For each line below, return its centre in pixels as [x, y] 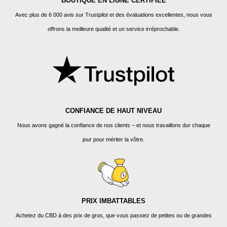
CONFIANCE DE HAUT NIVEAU [113, 110]
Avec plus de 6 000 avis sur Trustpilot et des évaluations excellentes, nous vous [113, 14]
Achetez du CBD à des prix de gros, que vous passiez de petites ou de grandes [113, 215]
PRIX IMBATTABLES [113, 201]
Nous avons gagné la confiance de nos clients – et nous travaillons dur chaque [113, 125]
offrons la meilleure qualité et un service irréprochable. [113, 29]
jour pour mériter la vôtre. [113, 139]
